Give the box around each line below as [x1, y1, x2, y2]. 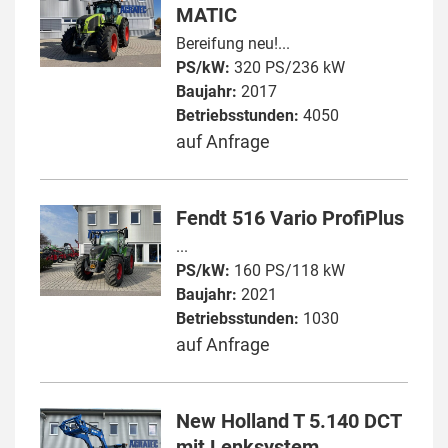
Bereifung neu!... [176, 34, 291, 53]
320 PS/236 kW [230, 58, 346, 77]
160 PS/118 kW [230, 261, 346, 280]
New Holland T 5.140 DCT [176, 409, 402, 433]
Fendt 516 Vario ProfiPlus [176, 206, 405, 230]
